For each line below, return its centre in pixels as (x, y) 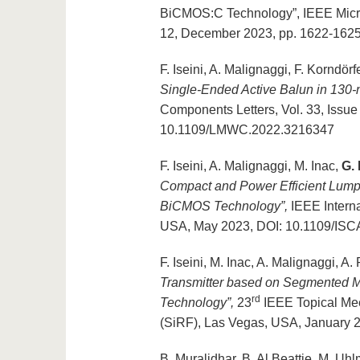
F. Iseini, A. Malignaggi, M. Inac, (250, 166)
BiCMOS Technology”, (223, 207)
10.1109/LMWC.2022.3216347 (247, 130)
